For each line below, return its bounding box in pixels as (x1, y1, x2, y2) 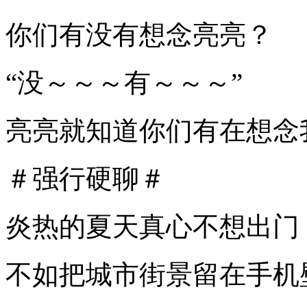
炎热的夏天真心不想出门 (5, 211, 299, 241)
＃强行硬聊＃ (5, 163, 166, 193)
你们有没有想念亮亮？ (5, 19, 273, 49)
